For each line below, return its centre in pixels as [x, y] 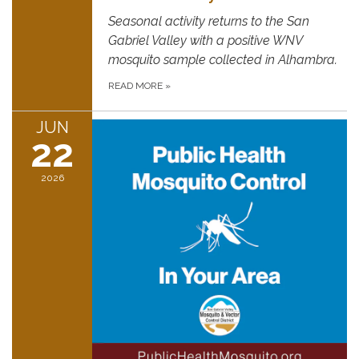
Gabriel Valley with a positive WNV [205, 40]
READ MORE [137, 85]
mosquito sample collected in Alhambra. [223, 59]
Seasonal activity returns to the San [209, 21]
